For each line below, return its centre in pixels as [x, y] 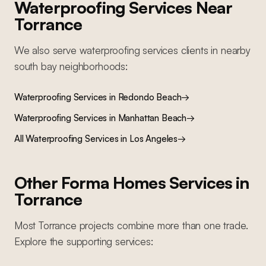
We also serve [47, 50]
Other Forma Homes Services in [132, 183]
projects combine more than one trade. [162, 225]
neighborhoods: [92, 66]
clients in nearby [214, 50]
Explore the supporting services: [84, 241]
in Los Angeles [148, 139]
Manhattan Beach [152, 118]
